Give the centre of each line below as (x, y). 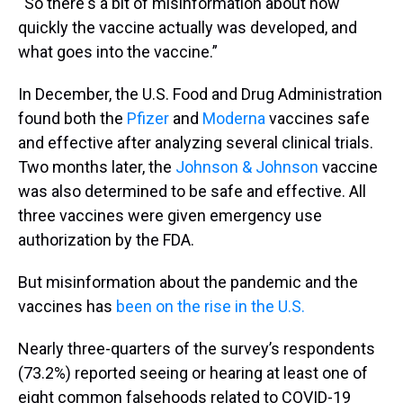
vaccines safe (318, 118)
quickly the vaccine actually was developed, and (188, 27)
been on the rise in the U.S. (210, 306)
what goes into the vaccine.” (118, 51)
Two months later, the (97, 166)
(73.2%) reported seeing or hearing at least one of (193, 372)
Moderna (234, 118)
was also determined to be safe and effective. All (192, 191)
